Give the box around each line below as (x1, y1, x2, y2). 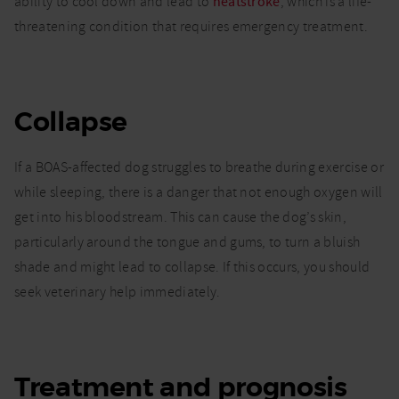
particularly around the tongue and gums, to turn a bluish (14, 233, 361, 252)
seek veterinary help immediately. (14, 283, 221, 302)
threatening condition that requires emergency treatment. (14, 18, 368, 37)
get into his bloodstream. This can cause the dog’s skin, (14, 208, 346, 227)
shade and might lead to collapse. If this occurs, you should (14, 258, 370, 277)
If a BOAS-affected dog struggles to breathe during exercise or (14, 159, 384, 177)
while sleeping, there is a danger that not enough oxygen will (14, 183, 383, 202)
